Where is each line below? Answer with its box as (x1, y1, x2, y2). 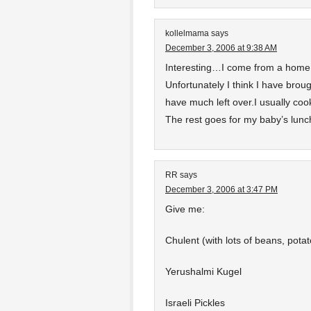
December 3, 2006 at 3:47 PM (165, 185, 278, 194)
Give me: (165, 203, 205, 215)
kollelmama (165, 28, 209, 38)
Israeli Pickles (165, 297, 225, 308)
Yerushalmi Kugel (165, 266, 242, 277)
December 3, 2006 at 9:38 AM (165, 43, 277, 53)
